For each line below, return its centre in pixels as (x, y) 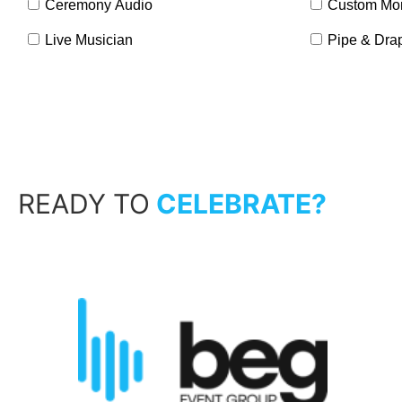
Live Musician (89, 40)
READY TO (84, 204)
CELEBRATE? (238, 204)
